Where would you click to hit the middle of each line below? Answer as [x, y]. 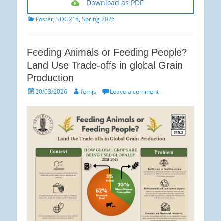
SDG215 [68, 19]
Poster [44, 19]
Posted [36, 90]
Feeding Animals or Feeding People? [107, 52]
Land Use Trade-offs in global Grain [105, 65]
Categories [41, 18]
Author [81, 90]
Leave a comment [134, 91]
